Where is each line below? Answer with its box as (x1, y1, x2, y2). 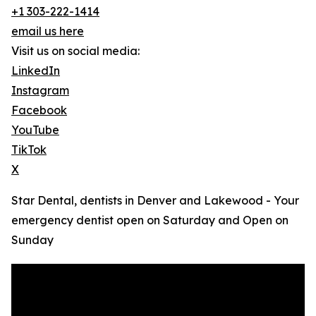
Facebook (11, 103, 67, 118)
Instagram (11, 83, 69, 98)
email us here (11, 24, 84, 39)
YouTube (11, 123, 59, 138)
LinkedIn (11, 63, 60, 78)
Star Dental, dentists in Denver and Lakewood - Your (11, 193, 299, 208)
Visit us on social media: (11, 44, 140, 59)
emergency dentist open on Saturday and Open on (11, 213, 288, 228)
